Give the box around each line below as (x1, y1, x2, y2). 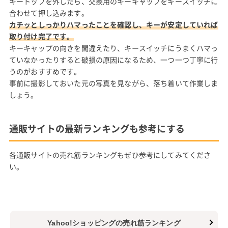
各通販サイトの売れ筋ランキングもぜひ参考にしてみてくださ (9, 150, 211, 160)
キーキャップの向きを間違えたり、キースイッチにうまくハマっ (9, 43, 218, 53)
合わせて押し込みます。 (9, 8, 89, 18)
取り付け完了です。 (9, 31, 74, 42)
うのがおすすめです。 (9, 66, 81, 77)
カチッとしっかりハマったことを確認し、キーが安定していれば (9, 19, 218, 30)
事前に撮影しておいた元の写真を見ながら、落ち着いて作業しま (9, 78, 218, 89)
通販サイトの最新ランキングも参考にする (9, 122, 185, 136)
